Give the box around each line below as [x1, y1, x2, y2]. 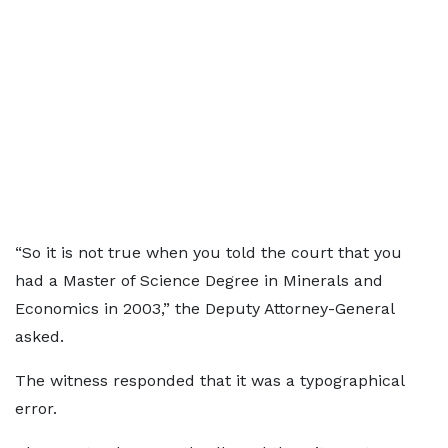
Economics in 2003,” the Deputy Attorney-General [15, 299, 394, 318]
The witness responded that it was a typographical [15, 371, 404, 390]
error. [15, 399, 57, 418]
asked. [15, 327, 64, 346]
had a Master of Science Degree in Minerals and [15, 271, 383, 290]
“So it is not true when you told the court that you [15, 243, 402, 262]
